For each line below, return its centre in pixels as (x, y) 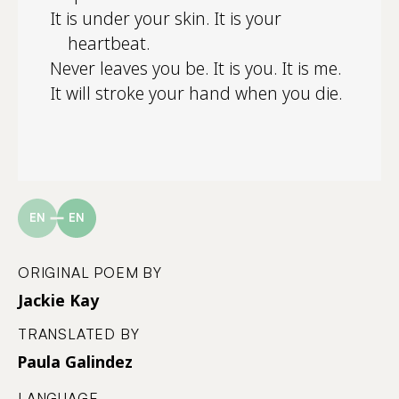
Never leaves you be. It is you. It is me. (195, 68)
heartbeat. (109, 43)
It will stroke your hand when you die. (196, 93)
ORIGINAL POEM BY (90, 272)
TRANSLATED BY (79, 334)
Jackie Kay (58, 300)
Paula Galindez (75, 361)
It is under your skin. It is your (166, 18)
